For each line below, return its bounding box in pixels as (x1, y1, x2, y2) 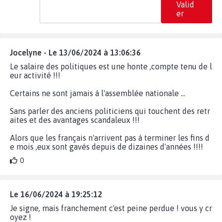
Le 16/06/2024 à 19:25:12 (10, 189, 102, 199)
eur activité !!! (10, 70, 60, 80)
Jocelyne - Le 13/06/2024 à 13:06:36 (10, 48, 141, 57)
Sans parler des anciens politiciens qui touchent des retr (10, 106, 210, 115)
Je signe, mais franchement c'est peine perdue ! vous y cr (10, 203, 212, 213)
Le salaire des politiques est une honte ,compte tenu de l (10, 61, 212, 71)
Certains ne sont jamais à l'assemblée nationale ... (10, 88, 185, 98)
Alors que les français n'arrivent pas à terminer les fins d (10, 133, 210, 142)
